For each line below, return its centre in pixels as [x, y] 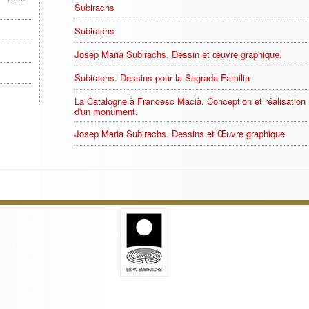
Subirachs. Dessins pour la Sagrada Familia [162, 78]
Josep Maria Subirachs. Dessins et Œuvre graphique [180, 133]
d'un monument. [106, 111]
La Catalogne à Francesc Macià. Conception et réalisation [190, 101]
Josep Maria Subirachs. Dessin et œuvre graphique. [178, 54]
